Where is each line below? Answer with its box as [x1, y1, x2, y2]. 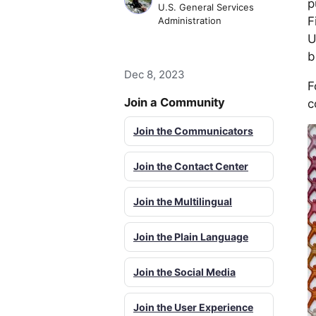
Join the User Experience [133, 301, 253, 314]
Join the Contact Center [133, 160, 248, 173]
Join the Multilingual [133, 195, 232, 208]
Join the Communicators [133, 125, 253, 138]
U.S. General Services [158, 1, 254, 13]
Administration [158, 15, 221, 26]
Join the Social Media [133, 266, 236, 279]
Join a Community [124, 95, 225, 110]
